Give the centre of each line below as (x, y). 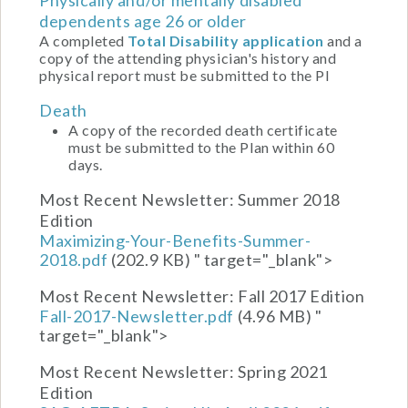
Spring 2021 (282, 371)
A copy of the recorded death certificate (203, 129)
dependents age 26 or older (143, 20)
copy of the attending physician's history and (188, 57)
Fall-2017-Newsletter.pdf (137, 316)
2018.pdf (74, 259)
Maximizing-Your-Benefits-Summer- (175, 240)
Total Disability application (226, 40)
